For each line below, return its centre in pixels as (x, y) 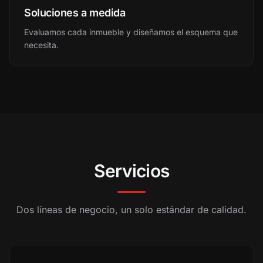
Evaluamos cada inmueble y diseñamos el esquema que (131, 32)
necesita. (41, 45)
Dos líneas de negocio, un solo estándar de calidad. (131, 210)
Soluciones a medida (75, 13)
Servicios (131, 171)
